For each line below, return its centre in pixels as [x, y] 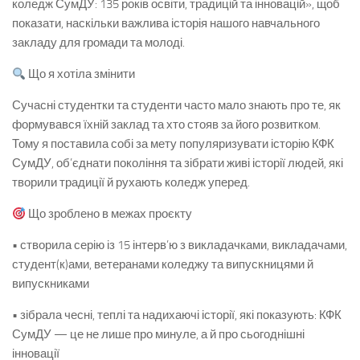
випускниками [51, 284]
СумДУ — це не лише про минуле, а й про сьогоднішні [158, 334]
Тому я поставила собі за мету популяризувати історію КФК [173, 144]
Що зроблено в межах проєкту [109, 214]
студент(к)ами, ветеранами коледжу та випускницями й [163, 264]
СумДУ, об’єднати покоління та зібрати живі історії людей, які [178, 163]
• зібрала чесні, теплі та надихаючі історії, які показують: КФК [177, 315]
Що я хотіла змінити [81, 74]
